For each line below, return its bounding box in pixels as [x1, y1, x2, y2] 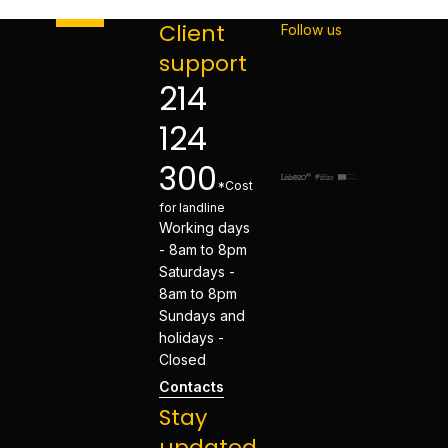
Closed [159, 351, 207, 368]
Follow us [281, 21, 343, 38]
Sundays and [159, 307, 246, 324]
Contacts [159, 378, 225, 395]
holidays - [159, 329, 225, 346]
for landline [159, 200, 226, 215]
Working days [159, 219, 251, 236]
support [159, 48, 248, 79]
